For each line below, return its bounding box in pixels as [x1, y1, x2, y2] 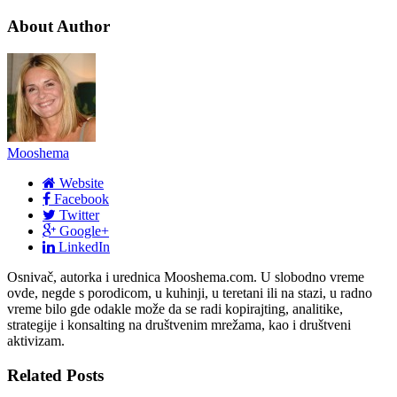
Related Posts [7, 365, 104, 385]
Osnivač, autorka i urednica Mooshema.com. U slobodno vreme [7, 269, 364, 284]
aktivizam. [7, 333, 65, 348]
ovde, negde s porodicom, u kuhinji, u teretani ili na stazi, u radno [7, 285, 372, 300]
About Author [7, 17, 110, 36]
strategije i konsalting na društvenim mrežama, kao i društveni [7, 317, 351, 332]
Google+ [59, 223, 109, 237]
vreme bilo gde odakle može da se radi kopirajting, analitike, [7, 301, 343, 316]
